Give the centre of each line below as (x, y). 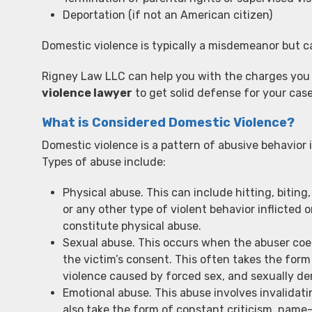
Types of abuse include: (104, 162)
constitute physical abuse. (132, 226)
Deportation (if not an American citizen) (167, 15)
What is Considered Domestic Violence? (168, 123)
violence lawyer (87, 93)
